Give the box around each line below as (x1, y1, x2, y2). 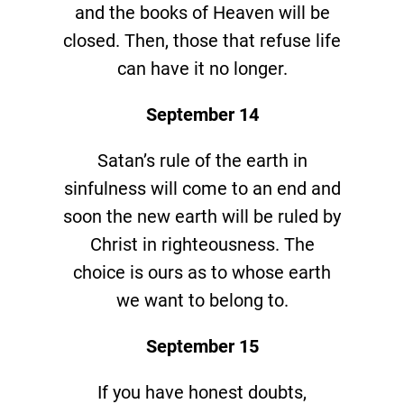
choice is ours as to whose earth (73, 261, 331, 283)
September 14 (145, 103, 259, 125)
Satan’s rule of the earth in (96, 149, 308, 171)
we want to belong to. (115, 289, 289, 311)
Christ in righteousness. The (89, 233, 315, 255)
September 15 (145, 335, 259, 357)
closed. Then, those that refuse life (63, 29, 341, 51)
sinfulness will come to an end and (63, 177, 341, 199)
